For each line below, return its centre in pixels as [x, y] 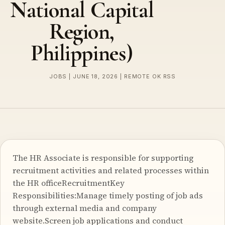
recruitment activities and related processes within [111, 170]
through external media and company [85, 208]
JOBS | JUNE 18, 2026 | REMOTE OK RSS [113, 77]
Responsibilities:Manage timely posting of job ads [108, 195]
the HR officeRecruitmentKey [69, 183]
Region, [82, 32]
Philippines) [82, 53]
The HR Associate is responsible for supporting [103, 157]
